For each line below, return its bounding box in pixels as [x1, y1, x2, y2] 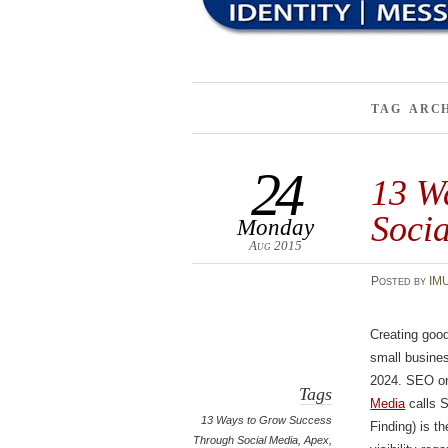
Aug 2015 [249, 238, 302, 253]
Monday [237, 214, 314, 240]
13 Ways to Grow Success [201, 414, 333, 426]
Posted [370, 274, 414, 288]
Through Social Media [193, 434, 299, 446]
